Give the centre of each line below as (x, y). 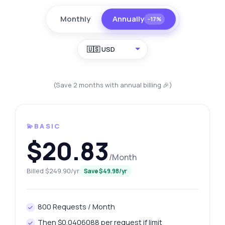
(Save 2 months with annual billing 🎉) (113, 85)
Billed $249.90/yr (53, 171)
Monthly (75, 19)
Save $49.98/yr (105, 171)
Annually (128, 19)
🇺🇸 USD (101, 49)
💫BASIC (43, 126)
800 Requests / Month (77, 207)
